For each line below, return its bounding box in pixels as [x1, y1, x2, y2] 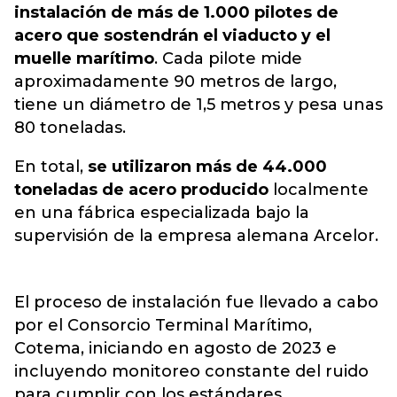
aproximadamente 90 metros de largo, [14, 72, 337, 91]
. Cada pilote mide [154, 49, 302, 68]
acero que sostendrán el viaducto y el [14, 26, 331, 45]
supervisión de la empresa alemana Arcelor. [14, 226, 378, 245]
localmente [269, 180, 369, 199]
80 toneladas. [14, 118, 126, 137]
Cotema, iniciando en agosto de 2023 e [14, 339, 337, 358]
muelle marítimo [14, 49, 154, 68]
